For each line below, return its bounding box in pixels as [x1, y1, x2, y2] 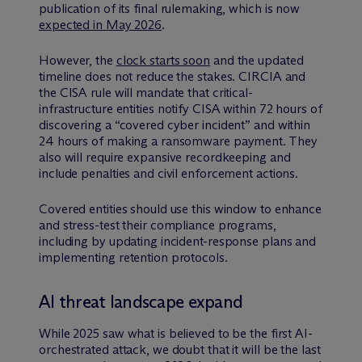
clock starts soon [116, 52, 211, 68]
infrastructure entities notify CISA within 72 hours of [39, 100, 322, 116]
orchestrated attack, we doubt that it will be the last [39, 341, 321, 357]
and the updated [210, 52, 304, 68]
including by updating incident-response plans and [39, 233, 317, 249]
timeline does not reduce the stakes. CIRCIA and [39, 68, 306, 84]
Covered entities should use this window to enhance [39, 200, 322, 217]
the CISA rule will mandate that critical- [39, 84, 253, 100]
